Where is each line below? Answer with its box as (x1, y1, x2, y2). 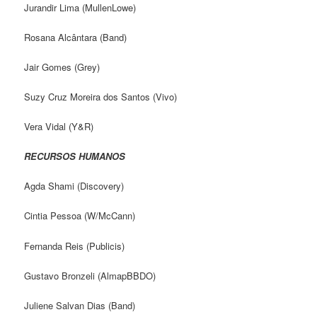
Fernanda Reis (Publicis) (24, 238, 125, 253)
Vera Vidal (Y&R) (24, 120, 94, 133)
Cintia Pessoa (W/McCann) (24, 209, 136, 223)
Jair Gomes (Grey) (24, 59, 100, 74)
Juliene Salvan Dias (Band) (24, 298, 136, 312)
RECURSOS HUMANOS (24, 149, 126, 163)
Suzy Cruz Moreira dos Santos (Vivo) (24, 89, 178, 103)
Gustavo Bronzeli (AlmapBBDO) (24, 268, 156, 282)
